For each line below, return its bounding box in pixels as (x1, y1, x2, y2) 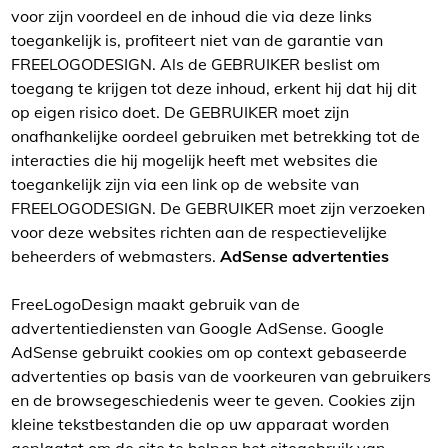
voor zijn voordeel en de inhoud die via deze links (11, 6, 372, 26)
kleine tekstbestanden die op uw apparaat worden (11, 414, 389, 434)
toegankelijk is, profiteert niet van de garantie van (11, 30, 383, 50)
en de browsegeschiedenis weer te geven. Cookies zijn (11, 390, 415, 410)
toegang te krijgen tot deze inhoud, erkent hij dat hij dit (11, 78, 417, 98)
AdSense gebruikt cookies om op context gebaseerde (11, 342, 407, 362)
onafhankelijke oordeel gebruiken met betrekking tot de (11, 126, 420, 146)
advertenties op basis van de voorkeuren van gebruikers (11, 366, 431, 386)
